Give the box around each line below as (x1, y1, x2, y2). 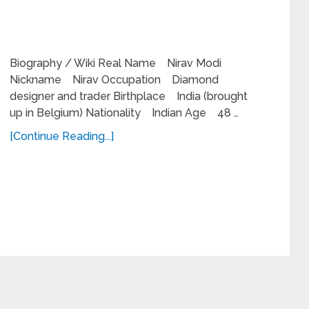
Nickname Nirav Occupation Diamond (10, 73, 219, 86)
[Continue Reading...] (10, 130, 114, 143)
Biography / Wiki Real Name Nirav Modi (10, 57, 221, 70)
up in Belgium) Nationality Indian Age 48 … (10, 106, 239, 119)
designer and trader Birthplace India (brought (10, 90, 248, 103)
